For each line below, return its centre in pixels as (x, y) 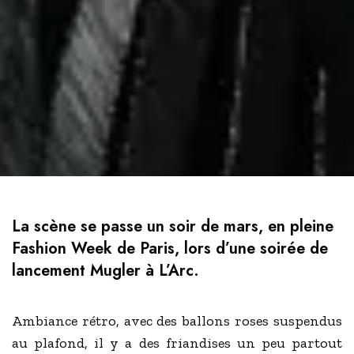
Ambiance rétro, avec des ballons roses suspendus (177, 321)
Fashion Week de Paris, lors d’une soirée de (170, 249)
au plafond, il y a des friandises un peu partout (177, 343)
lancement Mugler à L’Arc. (105, 271)
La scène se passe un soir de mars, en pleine (173, 227)
